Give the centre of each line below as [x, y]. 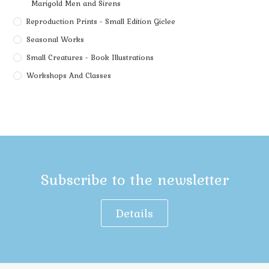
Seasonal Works [56, 39]
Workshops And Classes [69, 75]
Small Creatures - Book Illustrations [90, 57]
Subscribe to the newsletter [134, 179]
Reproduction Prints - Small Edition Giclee [101, 21]
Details [134, 213]
